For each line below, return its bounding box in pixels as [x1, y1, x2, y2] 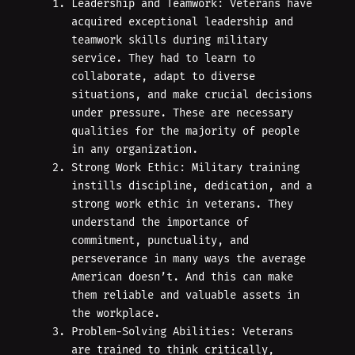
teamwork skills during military [71, 33, 268, 48]
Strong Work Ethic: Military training [71, 161, 300, 175]
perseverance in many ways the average [71, 252, 306, 266]
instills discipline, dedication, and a [71, 179, 312, 193]
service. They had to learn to [71, 52, 255, 66]
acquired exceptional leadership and [71, 15, 293, 29]
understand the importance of [71, 216, 249, 230]
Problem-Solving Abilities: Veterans [71, 325, 293, 339]
